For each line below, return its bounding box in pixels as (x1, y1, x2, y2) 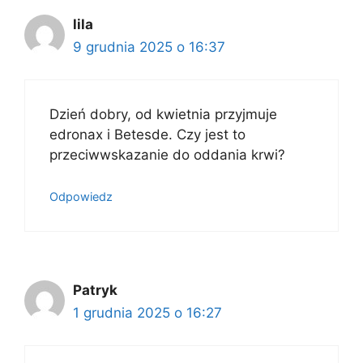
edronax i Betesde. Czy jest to (49, 126, 246, 143)
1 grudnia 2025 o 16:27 (73, 304, 222, 321)
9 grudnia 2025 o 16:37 (73, 38, 225, 55)
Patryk (73, 281, 117, 298)
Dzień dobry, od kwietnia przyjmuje (49, 106, 277, 122)
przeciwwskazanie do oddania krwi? (49, 147, 285, 163)
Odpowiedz (49, 189, 113, 203)
